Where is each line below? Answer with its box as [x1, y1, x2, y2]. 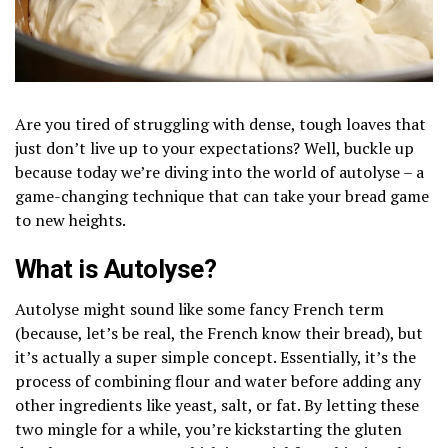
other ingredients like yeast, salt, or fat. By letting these [15, 393, 419, 416]
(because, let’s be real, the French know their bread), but [15, 321, 423, 344]
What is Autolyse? [15, 253, 217, 284]
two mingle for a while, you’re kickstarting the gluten [15, 417, 402, 440]
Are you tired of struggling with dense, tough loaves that [15, 112, 426, 135]
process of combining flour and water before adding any [15, 369, 421, 392]
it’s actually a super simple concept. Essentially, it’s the [15, 345, 416, 368]
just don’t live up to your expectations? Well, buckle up [15, 136, 414, 159]
